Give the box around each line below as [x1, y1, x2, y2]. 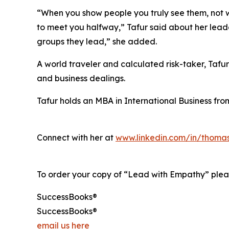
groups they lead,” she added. [37, 36, 157, 47]
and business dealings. [37, 73, 125, 83]
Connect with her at [37, 132, 116, 143]
